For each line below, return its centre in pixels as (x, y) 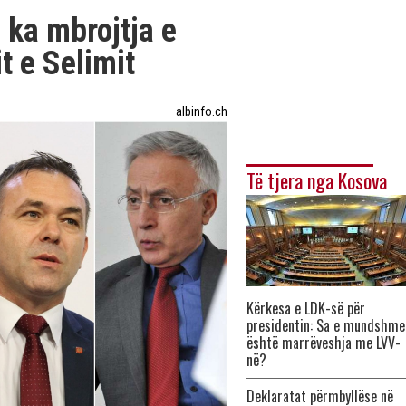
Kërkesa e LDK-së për (306, 308)
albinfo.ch (202, 111)
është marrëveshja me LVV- (324, 343)
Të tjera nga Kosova (317, 180)
